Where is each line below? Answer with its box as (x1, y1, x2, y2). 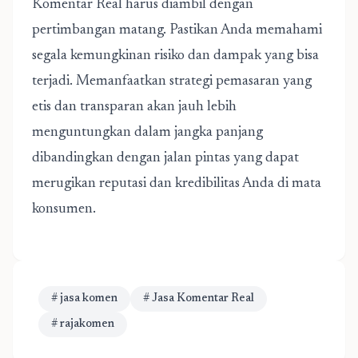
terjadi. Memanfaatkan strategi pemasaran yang (32, 74, 312, 89)
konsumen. (32, 202, 96, 217)
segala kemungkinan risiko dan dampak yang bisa (32, 49, 319, 63)
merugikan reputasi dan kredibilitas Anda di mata (32, 177, 321, 191)
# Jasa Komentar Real (143, 293, 254, 304)
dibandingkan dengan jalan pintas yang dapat (32, 151, 299, 165)
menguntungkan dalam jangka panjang (32, 125, 263, 140)
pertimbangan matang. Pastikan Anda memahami (32, 23, 322, 38)
